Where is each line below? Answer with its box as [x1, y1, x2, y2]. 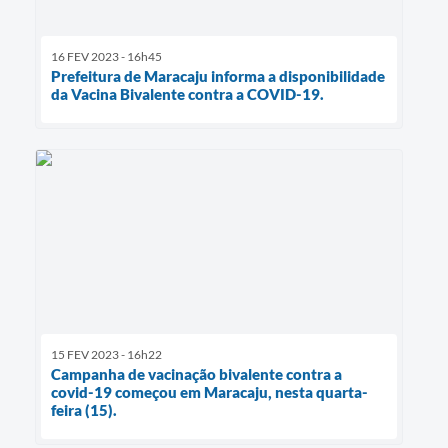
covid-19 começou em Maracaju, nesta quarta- [51, 383, 368, 402]
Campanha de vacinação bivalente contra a [51, 365, 342, 384]
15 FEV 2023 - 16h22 [51, 347, 162, 363]
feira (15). [51, 401, 117, 420]
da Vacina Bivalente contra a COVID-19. [51, 84, 324, 103]
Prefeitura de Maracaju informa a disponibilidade [51, 66, 385, 85]
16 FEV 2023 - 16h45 [51, 48, 162, 64]
